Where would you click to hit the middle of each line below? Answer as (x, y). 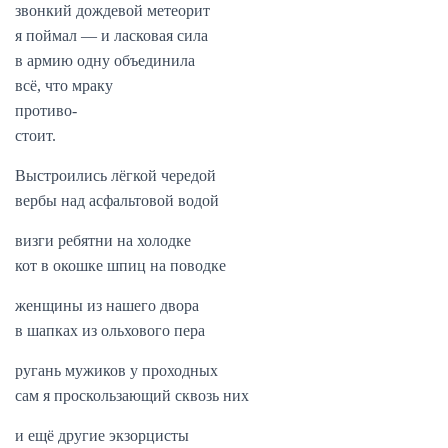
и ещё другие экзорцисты (102, 435)
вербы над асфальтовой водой (117, 200)
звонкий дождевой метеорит (112, 10)
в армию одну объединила (105, 60)
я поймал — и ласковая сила (111, 35)
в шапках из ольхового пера (110, 330)
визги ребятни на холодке (103, 240)
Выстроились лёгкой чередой (115, 175)
